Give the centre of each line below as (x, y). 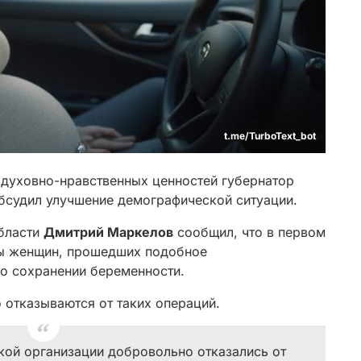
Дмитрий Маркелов (108, 232)
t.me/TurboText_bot (270, 136)
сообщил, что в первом (249, 232)
